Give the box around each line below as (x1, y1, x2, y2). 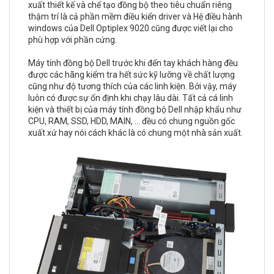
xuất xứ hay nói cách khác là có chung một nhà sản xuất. (28, 128, 245, 138)
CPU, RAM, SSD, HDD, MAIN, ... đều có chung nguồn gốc (28, 116, 235, 126)
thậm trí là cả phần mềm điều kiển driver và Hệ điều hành (28, 12, 242, 21)
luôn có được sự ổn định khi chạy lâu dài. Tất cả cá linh (28, 93, 233, 103)
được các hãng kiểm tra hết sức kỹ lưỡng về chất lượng (28, 70, 235, 80)
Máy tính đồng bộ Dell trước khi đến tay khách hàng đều (28, 58, 238, 68)
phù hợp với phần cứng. (28, 35, 117, 45)
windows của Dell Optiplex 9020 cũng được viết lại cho (28, 23, 233, 33)
